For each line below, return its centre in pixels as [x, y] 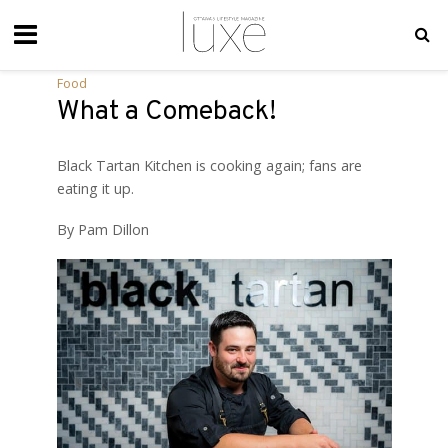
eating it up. [95, 188]
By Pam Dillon [102, 229]
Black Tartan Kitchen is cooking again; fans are [209, 165]
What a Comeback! [166, 112]
